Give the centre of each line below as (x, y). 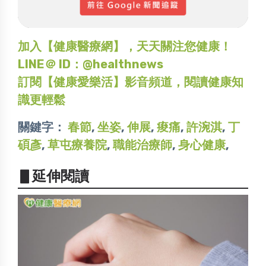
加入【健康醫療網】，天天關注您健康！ (125, 46)
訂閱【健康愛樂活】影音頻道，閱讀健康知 (131, 82)
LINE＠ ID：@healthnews (91, 64)
